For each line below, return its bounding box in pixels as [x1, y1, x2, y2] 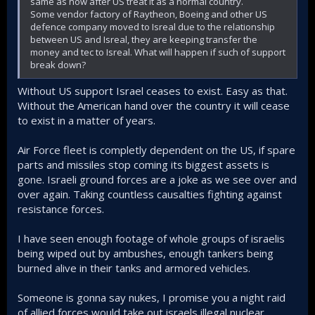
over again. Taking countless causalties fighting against [18, 187, 282, 201]
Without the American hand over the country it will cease [18, 98, 290, 112]
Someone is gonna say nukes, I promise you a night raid [18, 290, 285, 304]
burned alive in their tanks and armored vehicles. [18, 261, 250, 275]
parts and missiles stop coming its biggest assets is [18, 157, 269, 172]
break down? [30, 58, 86, 71]
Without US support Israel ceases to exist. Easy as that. [18, 84, 288, 98]
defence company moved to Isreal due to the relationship [30, 20, 275, 33]
